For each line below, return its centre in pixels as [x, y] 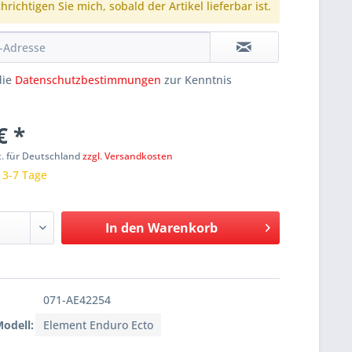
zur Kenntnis [197, 80]
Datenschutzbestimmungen [88, 80]
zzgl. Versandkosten [128, 156]
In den [125, 228]
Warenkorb [182, 228]
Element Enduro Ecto [99, 325]
